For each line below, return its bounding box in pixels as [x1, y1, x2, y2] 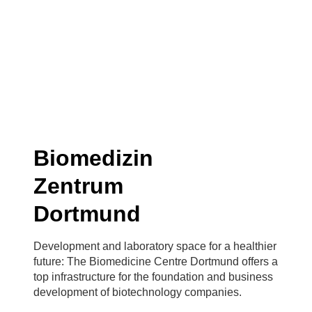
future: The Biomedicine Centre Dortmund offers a [33, 255, 278, 267]
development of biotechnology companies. [33, 286, 242, 298]
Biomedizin [33, 145, 153, 171]
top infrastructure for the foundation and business [33, 270, 273, 283]
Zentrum [33, 173, 123, 198]
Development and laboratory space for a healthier [33, 240, 276, 252]
